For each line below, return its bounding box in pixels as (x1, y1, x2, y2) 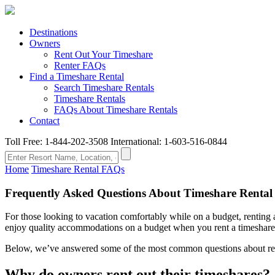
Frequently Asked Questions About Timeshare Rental (5, 186, 273, 199)
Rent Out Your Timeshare (54, 49, 153, 60)
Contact (29, 115, 60, 126)
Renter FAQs (54, 60, 106, 71)
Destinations (29, 27, 77, 37)
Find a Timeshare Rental (29, 71, 124, 82)
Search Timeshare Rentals (54, 82, 154, 93)
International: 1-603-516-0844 (110, 136, 227, 147)
